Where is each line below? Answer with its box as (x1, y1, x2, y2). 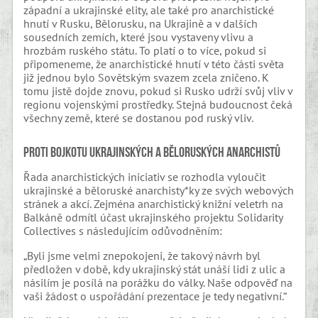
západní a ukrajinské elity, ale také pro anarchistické (23, 2, 275, 17)
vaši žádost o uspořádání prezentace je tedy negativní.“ (23, 289, 287, 304)
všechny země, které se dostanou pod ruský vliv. (23, 110, 254, 125)
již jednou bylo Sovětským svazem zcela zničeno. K (23, 70, 270, 84)
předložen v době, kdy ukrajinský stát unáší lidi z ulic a (23, 262, 286, 277)
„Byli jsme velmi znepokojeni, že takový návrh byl (23, 248, 261, 263)
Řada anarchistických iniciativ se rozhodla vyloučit (23, 170, 266, 185)
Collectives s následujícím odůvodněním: (23, 224, 223, 238)
